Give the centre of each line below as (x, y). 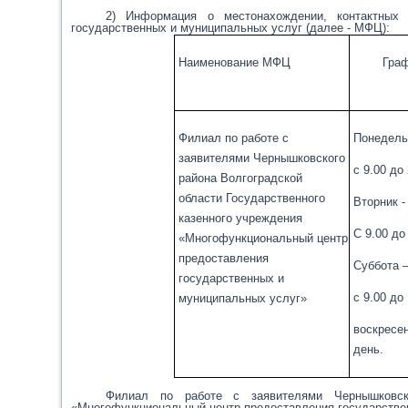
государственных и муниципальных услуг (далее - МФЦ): (231, 28)
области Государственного (251, 198)
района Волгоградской (240, 178)
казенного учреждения (240, 218)
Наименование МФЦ (234, 62)
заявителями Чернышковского (261, 158)
